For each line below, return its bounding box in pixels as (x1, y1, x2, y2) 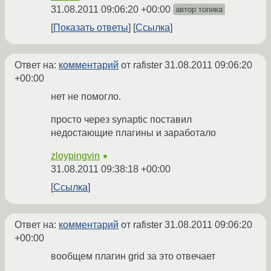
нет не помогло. (51, 91, 121, 102)
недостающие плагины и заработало (51, 128, 216, 139)
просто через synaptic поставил (51, 114, 192, 125)
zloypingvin (51, 151, 100, 162)
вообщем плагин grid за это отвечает (51, 251, 215, 262)
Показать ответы (53, 22, 128, 33)
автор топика (175, 5, 223, 15)
